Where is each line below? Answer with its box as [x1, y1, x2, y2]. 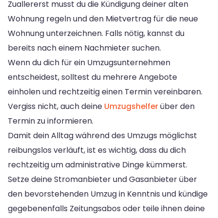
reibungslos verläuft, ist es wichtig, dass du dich [8, 144, 186, 156]
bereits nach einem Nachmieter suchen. [8, 42, 161, 54]
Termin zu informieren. [8, 115, 93, 127]
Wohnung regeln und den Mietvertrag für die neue [8, 13, 198, 24]
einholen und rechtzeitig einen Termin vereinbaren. [8, 86, 202, 97]
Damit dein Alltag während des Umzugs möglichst [8, 129, 197, 141]
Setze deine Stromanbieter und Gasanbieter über [8, 173, 197, 185]
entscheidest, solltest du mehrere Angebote [8, 71, 177, 83]
